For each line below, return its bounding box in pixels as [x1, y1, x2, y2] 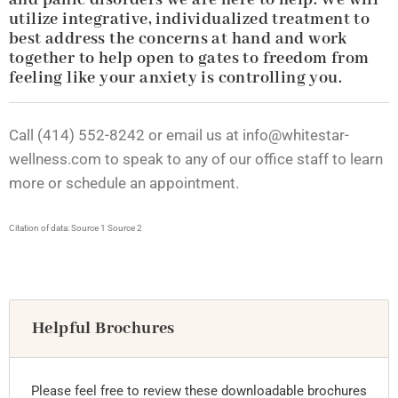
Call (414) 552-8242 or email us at [9, 126, 243, 144]
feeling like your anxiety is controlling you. [9, 68, 342, 89]
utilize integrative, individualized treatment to [9, 9, 370, 30]
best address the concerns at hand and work [9, 28, 347, 50]
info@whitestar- [243, 126, 349, 144]
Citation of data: [9, 223, 71, 233]
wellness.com [9, 150, 101, 168]
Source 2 [107, 223, 142, 233]
